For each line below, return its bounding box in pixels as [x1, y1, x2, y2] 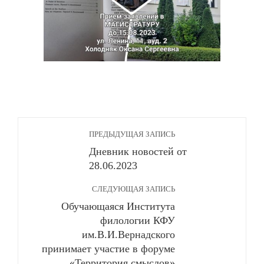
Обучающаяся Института [61, 200, 175, 212]
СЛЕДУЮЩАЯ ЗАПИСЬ [92, 185, 175, 193]
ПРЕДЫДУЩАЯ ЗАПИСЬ [89, 130, 175, 138]
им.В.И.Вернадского [82, 229, 175, 240]
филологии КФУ [100, 214, 175, 226]
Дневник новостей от [89, 146, 187, 157]
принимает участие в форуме [42, 243, 175, 255]
